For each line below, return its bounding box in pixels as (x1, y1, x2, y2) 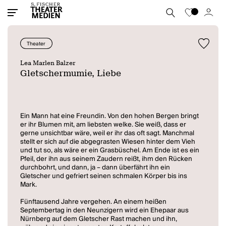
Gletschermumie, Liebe (20, 68, 122, 79)
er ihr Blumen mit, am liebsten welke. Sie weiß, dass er (20, 119, 187, 131)
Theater (27, 39, 46, 49)
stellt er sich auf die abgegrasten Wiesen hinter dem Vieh (20, 136, 196, 148)
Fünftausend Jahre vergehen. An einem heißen (20, 196, 167, 208)
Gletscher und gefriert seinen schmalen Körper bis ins (20, 171, 188, 182)
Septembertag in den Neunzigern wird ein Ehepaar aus (20, 205, 189, 216)
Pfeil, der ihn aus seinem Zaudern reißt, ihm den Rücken (20, 153, 193, 165)
